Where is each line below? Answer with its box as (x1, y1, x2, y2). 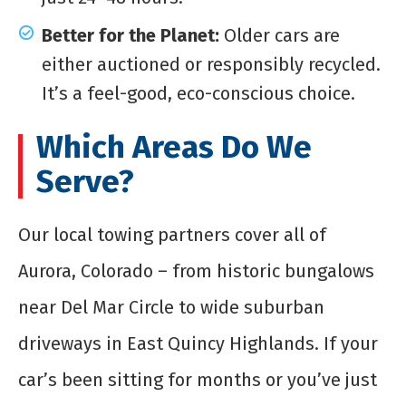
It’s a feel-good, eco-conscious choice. (42, 82, 355, 104)
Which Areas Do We (36, 127, 312, 166)
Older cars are (224, 24, 340, 46)
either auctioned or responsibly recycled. (42, 53, 381, 75)
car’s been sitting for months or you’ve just (18, 368, 377, 391)
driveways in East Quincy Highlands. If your (18, 332, 378, 354)
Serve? (36, 161, 134, 200)
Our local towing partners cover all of (18, 223, 326, 246)
